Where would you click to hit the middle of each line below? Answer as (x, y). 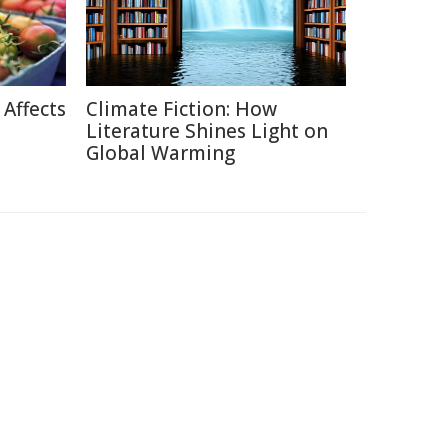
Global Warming (160, 153)
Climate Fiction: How (181, 109)
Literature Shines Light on (207, 131)
